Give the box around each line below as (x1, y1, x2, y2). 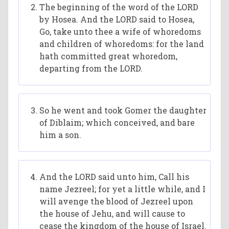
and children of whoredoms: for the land (39, 38, 204, 49)
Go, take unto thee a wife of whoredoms (39, 26, 201, 37)
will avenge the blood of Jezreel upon (39, 196, 194, 207)
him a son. (39, 129, 82, 140)
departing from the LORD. (39, 63, 143, 74)
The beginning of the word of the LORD (39, 2, 199, 12)
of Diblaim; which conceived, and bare (39, 117, 195, 128)
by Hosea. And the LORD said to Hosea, (39, 14, 195, 25)
